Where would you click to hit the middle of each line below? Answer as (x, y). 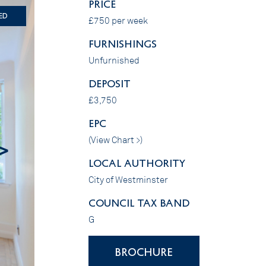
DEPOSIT (109, 84)
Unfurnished (114, 60)
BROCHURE (144, 251)
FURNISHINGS (122, 44)
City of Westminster (128, 180)
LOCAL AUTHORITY (137, 163)
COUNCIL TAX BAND (139, 202)
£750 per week (118, 21)
